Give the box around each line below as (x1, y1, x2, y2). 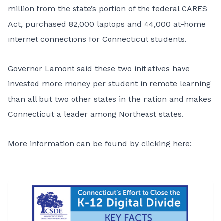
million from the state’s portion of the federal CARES (8, 4, 207, 13)
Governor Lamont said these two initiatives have (8, 64, 190, 73)
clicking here (141, 139, 190, 148)
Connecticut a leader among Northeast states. (8, 110, 184, 119)
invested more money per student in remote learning (8, 79, 211, 88)
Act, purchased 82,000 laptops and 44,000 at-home (8, 19, 206, 29)
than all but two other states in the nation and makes (8, 94, 211, 104)
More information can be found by (8, 139, 141, 148)
